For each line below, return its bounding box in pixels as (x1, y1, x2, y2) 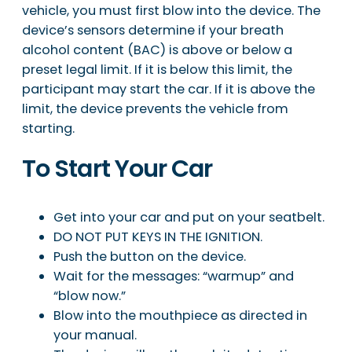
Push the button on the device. (53, 247, 246, 266)
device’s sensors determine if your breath (22, 21, 284, 40)
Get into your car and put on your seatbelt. (53, 207, 324, 226)
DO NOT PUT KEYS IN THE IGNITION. (53, 227, 262, 246)
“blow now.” (53, 286, 126, 305)
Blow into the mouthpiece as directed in (53, 306, 307, 324)
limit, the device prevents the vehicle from (22, 100, 288, 119)
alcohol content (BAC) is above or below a (22, 41, 292, 60)
